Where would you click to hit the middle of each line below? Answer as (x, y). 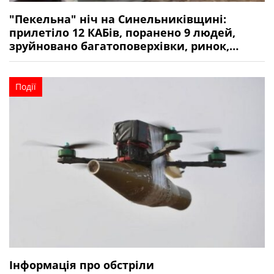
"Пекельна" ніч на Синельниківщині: (118, 19)
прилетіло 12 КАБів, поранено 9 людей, (122, 33)
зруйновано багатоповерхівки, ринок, (119, 46)
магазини (38, 60)
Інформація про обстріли (82, 265)
